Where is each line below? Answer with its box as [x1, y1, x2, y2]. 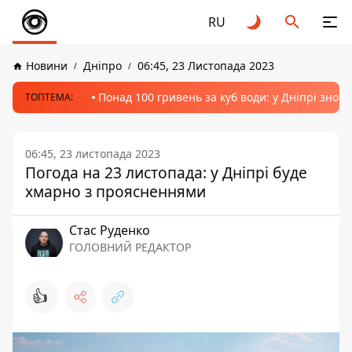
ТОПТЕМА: [25, 90, 73, 104]
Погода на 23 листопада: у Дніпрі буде [25, 162, 307, 183]
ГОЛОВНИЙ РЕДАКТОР [69, 240, 191, 255]
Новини [26, 58, 68, 73]
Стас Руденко [69, 222, 150, 239]
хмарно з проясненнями [25, 181, 206, 202]
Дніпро [83, 58, 122, 73]
